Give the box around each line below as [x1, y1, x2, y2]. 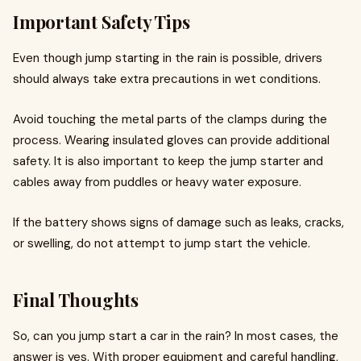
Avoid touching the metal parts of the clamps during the [13, 110, 327, 127]
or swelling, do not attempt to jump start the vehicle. [13, 234, 310, 251]
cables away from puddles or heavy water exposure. [13, 173, 301, 190]
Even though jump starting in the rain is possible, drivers [13, 49, 322, 66]
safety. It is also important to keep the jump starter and [13, 152, 323, 169]
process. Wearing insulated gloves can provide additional [13, 131, 330, 148]
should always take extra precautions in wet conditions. [13, 70, 321, 87]
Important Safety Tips [13, 9, 190, 34]
